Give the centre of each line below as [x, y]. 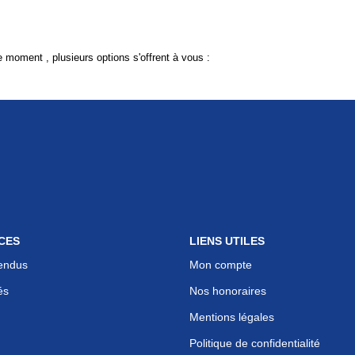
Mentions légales [232, 317]
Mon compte [221, 264]
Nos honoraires [228, 290]
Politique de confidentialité [255, 343]
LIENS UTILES [227, 241]
